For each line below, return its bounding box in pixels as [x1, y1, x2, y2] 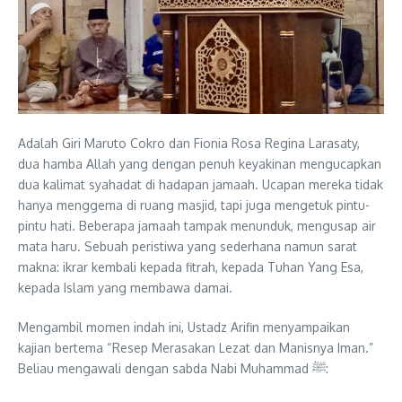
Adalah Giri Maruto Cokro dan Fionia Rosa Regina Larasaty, [18, 135, 360, 151]
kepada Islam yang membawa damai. [18, 279, 232, 295]
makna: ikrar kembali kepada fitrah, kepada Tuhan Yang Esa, [18, 258, 363, 275]
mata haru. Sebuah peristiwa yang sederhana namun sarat [18, 238, 357, 254]
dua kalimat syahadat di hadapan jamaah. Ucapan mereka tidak [18, 176, 383, 192]
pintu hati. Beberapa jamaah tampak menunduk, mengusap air [18, 217, 376, 233]
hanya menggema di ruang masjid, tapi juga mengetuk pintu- [18, 197, 370, 213]
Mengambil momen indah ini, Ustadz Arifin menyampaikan [18, 319, 350, 335]
